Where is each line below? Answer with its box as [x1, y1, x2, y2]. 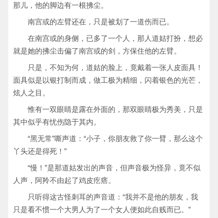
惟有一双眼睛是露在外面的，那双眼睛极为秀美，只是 [28, 105, 203, 113]
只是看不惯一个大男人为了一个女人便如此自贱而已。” [13, 205, 191, 214]
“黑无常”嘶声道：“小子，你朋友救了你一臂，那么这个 [28, 134, 203, 143]
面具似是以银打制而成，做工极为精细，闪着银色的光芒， [13, 76, 203, 84]
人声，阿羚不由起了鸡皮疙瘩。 [13, 176, 115, 184]
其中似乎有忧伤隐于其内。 [13, 118, 101, 126]
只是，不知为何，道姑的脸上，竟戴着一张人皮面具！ [28, 63, 203, 72]
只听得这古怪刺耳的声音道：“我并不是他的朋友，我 [28, 193, 198, 201]
